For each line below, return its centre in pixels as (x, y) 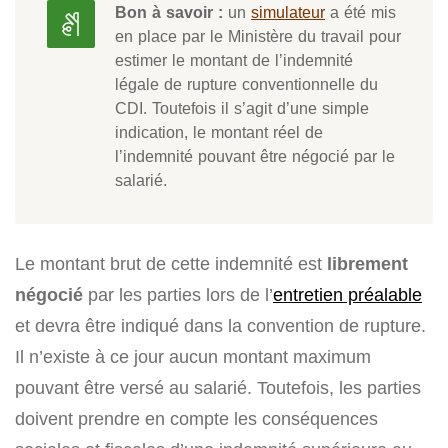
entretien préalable (347, 295)
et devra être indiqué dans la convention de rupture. (220, 326)
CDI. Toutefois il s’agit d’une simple (242, 108)
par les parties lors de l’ (178, 295)
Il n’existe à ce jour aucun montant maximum (193, 357)
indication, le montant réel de (219, 132)
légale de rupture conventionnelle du (246, 84)
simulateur (288, 12)
